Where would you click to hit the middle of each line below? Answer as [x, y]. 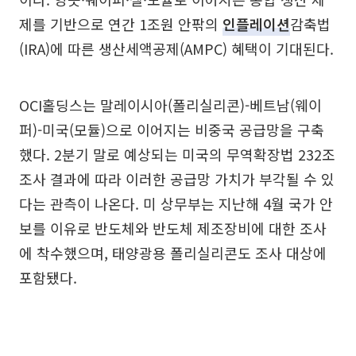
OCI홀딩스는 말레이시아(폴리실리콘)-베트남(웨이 [170, 105]
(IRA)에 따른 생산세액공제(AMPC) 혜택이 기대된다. [176, 48]
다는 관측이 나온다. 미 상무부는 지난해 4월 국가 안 [176, 203]
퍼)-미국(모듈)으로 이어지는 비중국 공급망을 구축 [172, 130]
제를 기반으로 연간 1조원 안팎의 [121, 24]
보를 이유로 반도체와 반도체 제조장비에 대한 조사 [173, 228]
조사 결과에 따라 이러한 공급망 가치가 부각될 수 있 [177, 179]
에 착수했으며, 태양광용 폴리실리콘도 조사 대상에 [173, 253]
